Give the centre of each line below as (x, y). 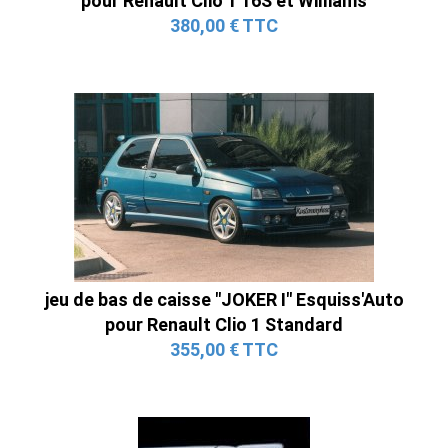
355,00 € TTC (224, 349)
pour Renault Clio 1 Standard (224, 324)
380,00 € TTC (224, 25)
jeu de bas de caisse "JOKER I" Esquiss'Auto (224, 299)
